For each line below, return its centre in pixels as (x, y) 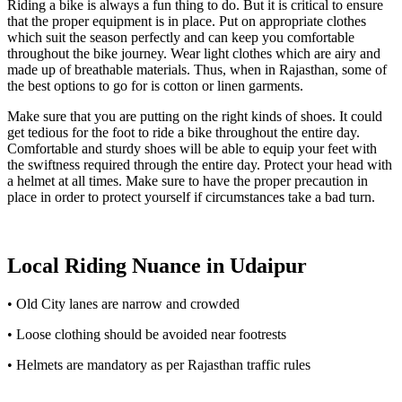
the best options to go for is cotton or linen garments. (155, 85)
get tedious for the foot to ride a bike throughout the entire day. (184, 132)
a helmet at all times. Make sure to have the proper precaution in (188, 180)
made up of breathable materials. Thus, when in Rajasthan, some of (197, 69)
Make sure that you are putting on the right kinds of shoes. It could (195, 116)
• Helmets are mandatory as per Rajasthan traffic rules (159, 364)
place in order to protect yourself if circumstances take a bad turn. (191, 197)
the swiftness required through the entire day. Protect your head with (200, 164)
